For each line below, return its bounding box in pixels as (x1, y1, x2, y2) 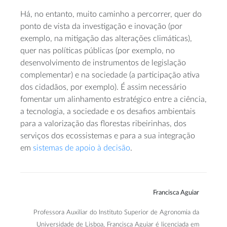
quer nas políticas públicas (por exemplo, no (20, 47, 175, 55)
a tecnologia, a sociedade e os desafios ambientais (20, 107, 196, 116)
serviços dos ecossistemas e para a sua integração (20, 132, 195, 140)
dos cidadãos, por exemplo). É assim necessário (20, 83, 186, 92)
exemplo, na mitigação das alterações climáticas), (20, 34, 192, 43)
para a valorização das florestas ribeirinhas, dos (20, 120, 186, 128)
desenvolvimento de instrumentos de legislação (20, 59, 186, 67)
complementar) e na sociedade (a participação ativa (20, 71, 200, 80)
